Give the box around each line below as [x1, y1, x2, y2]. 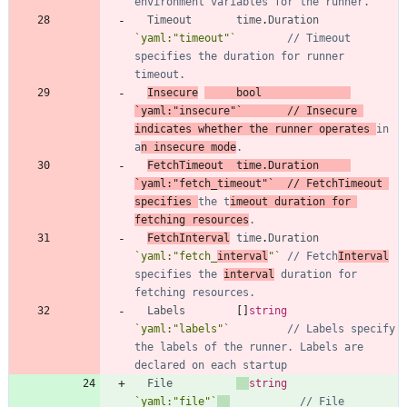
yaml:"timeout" [141, 32, 230, 45]
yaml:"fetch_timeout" [141, 177, 268, 191]
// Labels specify [287, 323, 395, 336]
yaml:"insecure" [141, 104, 236, 118]
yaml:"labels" [141, 323, 223, 336]
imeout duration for [230, 195, 351, 209]
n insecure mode [141, 141, 236, 154]
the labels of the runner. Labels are [134, 341, 363, 354]
